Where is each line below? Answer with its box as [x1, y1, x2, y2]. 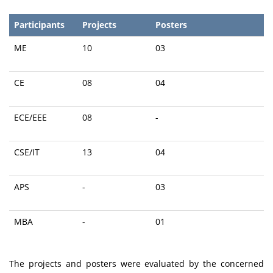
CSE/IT [14, 146, 40, 158]
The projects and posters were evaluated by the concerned [9, 257, 264, 269]
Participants [14, 18, 65, 30]
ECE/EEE [14, 111, 47, 123]
